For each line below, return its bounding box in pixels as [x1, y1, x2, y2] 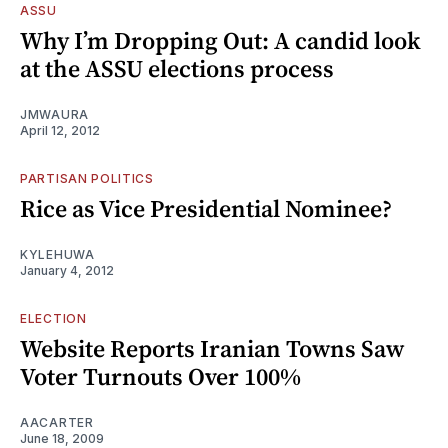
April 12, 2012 [20, 122, 100, 138]
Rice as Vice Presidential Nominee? [20, 191, 392, 225]
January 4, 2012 [20, 262, 114, 278]
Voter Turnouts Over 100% [20, 359, 301, 393]
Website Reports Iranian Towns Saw [20, 331, 404, 365]
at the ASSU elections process [20, 51, 334, 85]
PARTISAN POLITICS [20, 170, 154, 186]
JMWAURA [20, 106, 89, 122]
